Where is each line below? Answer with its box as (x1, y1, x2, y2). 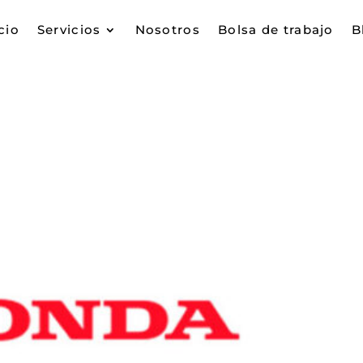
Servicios (36, 21, 101, 37)
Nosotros (135, 21, 200, 37)
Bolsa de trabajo (217, 21, 334, 37)
